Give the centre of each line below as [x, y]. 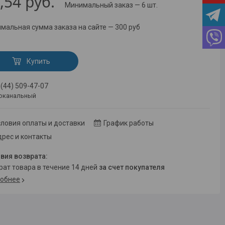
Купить [38, 61]
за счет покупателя [132, 167]
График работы [129, 123]
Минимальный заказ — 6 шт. [111, 5]
